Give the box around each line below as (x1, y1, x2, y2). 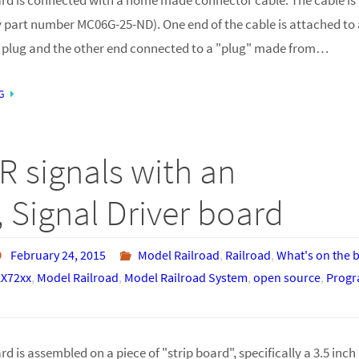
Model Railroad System (123, 268, 248, 285)
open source (252, 268, 321, 285)
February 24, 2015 (10, 246, 107, 263)
